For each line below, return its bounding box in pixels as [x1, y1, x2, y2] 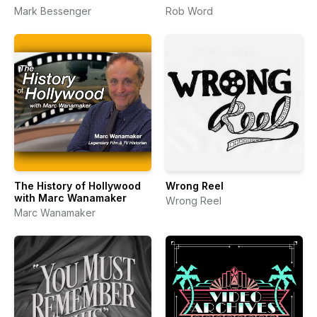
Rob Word [166, 5, 213, 17]
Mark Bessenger [14, 5, 91, 17]
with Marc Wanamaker [14, 192, 127, 204]
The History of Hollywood [14, 180, 141, 192]
